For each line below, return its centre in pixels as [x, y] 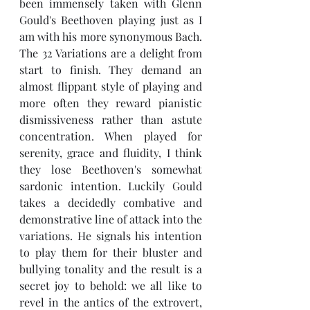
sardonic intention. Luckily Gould [111, 186]
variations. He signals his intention [111, 236]
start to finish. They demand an [111, 70]
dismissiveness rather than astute [111, 119]
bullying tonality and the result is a [111, 269]
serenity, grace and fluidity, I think [111, 153]
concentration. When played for [111, 136]
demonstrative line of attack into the [111, 219]
